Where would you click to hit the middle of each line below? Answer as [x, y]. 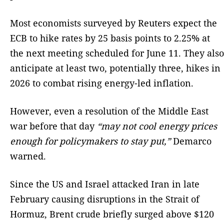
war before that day [53, 126]
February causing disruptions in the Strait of [105, 199]
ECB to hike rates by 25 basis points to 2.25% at [110, 38]
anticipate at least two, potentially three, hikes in [115, 68]
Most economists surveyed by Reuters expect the [113, 23]
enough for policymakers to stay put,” [90, 141]
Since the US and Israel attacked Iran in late [105, 184]
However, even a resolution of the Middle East [109, 111]
